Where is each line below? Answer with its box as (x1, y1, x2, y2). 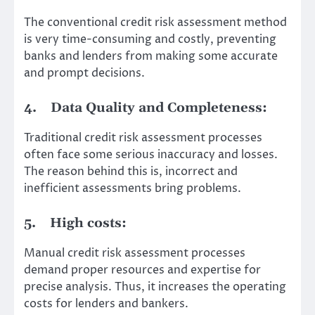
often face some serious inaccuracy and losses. (24, 147, 278, 163)
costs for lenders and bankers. (24, 296, 188, 312)
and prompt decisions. (24, 65, 145, 82)
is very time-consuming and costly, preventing (24, 32, 276, 48)
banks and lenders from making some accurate (24, 49, 278, 65)
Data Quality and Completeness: (51, 100, 267, 117)
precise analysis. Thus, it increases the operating (24, 279, 286, 295)
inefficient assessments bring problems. (24, 181, 241, 197)
